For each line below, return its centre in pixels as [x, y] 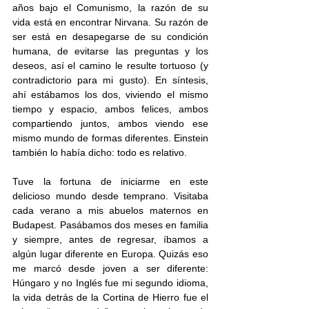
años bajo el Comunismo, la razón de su [110, 8]
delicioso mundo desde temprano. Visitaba [110, 196]
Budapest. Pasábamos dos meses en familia [110, 225]
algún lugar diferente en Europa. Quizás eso [110, 254]
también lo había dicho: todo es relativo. [100, 152]
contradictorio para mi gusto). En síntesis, [110, 80]
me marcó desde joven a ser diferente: [110, 268]
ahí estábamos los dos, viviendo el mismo [110, 94]
